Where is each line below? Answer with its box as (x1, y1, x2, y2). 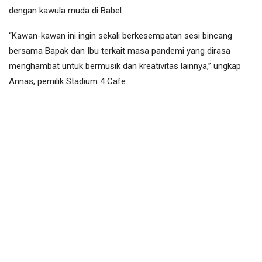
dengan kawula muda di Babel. (9, 5, 123, 16)
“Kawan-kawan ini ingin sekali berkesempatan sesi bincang (9, 30, 232, 42)
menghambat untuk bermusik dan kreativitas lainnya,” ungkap (9, 61, 241, 72)
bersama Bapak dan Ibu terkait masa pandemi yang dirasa (9, 46, 230, 57)
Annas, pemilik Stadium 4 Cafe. (9, 76, 127, 87)
